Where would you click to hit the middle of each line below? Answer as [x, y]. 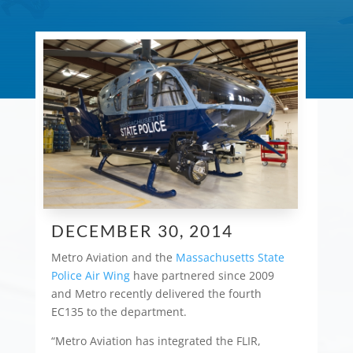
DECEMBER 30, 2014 [142, 231]
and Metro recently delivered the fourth [156, 294]
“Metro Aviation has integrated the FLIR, [156, 341]
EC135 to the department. [119, 312]
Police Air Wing [90, 276]
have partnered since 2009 [202, 276]
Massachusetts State [230, 258]
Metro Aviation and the [113, 258]
